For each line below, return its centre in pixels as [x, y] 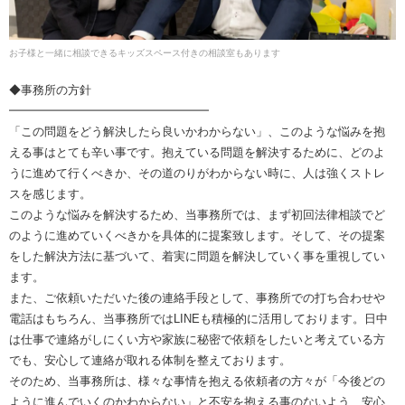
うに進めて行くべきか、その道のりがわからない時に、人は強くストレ [197, 173]
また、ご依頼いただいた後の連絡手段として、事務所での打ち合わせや [197, 297]
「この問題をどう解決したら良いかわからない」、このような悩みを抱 [197, 131]
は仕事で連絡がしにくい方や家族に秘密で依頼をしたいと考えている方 [197, 339]
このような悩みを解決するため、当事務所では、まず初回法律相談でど [197, 214]
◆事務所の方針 [50, 89]
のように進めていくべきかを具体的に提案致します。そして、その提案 [197, 235]
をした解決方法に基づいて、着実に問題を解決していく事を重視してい [197, 256]
